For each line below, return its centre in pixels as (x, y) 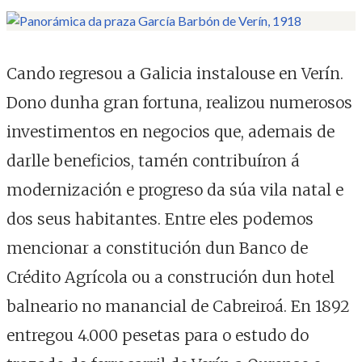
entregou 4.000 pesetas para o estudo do (158, 335)
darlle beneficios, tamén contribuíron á (153, 161)
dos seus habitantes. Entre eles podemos (160, 219)
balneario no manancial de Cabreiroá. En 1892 (178, 306)
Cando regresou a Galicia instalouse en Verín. (175, 74)
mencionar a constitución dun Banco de (157, 248)
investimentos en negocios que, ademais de (170, 132)
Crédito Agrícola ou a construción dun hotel (170, 277)
